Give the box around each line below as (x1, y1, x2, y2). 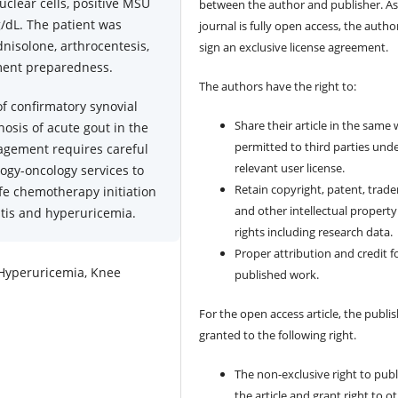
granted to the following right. (199, 327, 357, 344)
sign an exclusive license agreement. (199, 39, 389, 56)
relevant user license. (235, 160, 346, 177)
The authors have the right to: (199, 78, 357, 95)
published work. (235, 267, 320, 283)
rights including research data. (235, 224, 394, 241)
